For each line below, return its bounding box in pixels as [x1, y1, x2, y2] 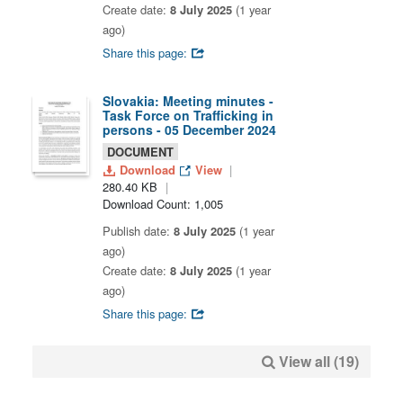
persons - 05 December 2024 [103, 121, 276, 139]
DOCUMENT [107, 143, 174, 160]
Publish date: [103, 222, 174, 239]
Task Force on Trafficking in [103, 106, 273, 124]
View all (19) [279, 351, 359, 372]
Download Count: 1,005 [103, 195, 223, 212]
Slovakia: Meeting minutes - [103, 92, 273, 110]
